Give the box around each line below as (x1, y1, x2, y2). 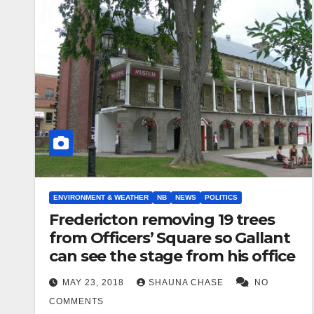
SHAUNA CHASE (149, 278, 226, 288)
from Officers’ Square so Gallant (49, 228, 290, 248)
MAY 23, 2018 (62, 278, 127, 288)
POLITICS (205, 193, 238, 202)
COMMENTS (49, 296, 104, 307)
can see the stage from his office (49, 247, 295, 266)
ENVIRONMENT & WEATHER (53, 193, 149, 202)
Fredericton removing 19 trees (49, 210, 275, 230)
